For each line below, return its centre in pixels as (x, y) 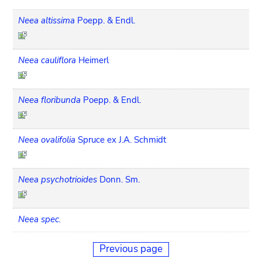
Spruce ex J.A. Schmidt (122, 139)
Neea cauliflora (47, 60)
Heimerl (94, 60)
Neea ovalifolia (47, 139)
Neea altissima (47, 20)
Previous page (131, 249)
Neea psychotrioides (58, 179)
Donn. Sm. (120, 179)
